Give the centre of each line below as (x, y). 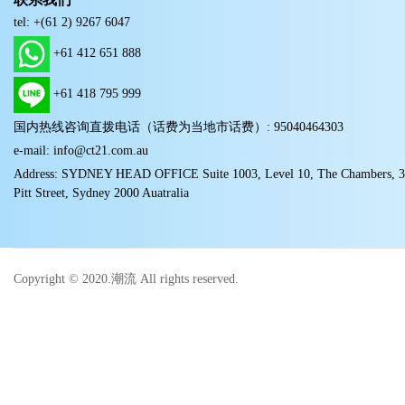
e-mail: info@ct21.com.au (81, 150)
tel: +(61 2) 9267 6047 (72, 22)
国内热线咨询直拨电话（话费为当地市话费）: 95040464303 (179, 127)
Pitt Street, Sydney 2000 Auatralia (101, 193)
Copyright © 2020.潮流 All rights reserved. (126, 278)
